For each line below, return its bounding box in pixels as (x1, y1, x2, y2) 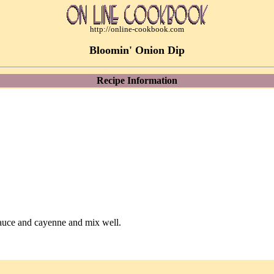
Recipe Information (97, 75, 177, 86)
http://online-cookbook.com (90, 24, 184, 34)
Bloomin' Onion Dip (89, 44, 185, 56)
